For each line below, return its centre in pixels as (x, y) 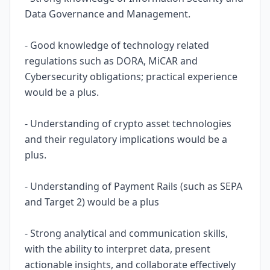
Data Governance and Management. (108, 14)
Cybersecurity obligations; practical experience (131, 77)
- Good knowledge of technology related (117, 45)
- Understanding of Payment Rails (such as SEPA (133, 186)
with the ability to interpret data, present (118, 249)
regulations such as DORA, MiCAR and (111, 61)
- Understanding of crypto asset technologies (128, 124)
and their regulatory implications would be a (126, 139)
